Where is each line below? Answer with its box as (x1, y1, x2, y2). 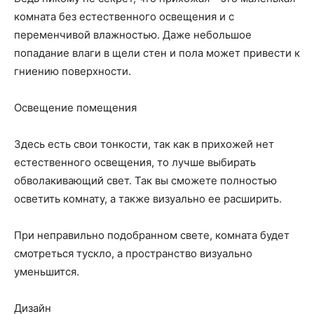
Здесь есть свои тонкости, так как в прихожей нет (14, 137, 274, 151)
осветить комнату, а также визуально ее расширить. (14, 192, 282, 205)
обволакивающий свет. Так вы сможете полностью (14, 174, 277, 187)
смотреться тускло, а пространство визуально (14, 247, 252, 260)
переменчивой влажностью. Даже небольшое (14, 28, 252, 41)
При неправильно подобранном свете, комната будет (14, 228, 289, 242)
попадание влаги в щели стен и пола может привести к (14, 46, 300, 60)
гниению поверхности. (14, 64, 131, 78)
